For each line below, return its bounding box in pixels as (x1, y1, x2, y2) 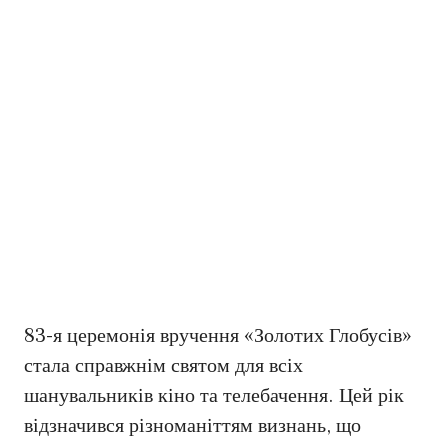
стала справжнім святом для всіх (24, 353, 303, 380)
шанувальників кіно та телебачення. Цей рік (24, 383, 404, 410)
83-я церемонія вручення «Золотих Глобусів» (24, 323, 412, 350)
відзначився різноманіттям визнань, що (24, 413, 361, 440)
